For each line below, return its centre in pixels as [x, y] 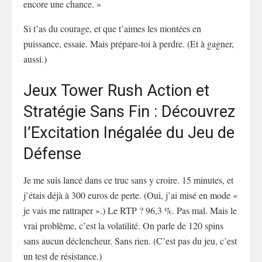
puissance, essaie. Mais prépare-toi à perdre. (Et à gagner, [129, 44]
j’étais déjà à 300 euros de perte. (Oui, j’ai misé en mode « [130, 195]
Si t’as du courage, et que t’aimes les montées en [112, 29]
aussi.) [35, 59]
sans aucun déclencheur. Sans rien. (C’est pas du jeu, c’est [130, 240]
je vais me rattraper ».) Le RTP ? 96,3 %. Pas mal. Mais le [130, 210]
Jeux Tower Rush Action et [116, 91]
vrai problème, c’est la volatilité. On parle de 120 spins [123, 225]
